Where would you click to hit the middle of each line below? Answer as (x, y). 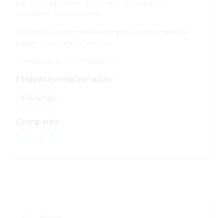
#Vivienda (37, 98)
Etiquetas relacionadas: (65, 79)
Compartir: (38, 122)
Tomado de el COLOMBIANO (66, 61)
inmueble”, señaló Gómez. (60, 13)
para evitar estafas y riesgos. (63, 43)
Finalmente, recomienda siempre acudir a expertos (102, 32)
